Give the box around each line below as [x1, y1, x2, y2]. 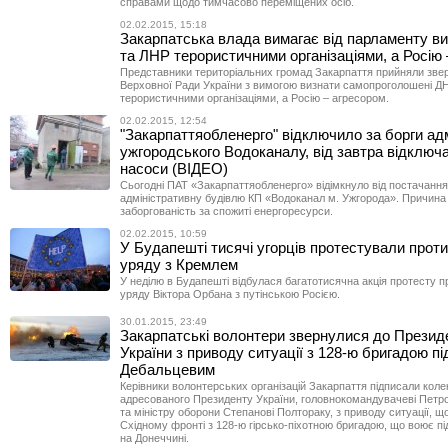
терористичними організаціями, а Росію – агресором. [120, 92, 389, 104]
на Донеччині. [120, 432, 189, 444]
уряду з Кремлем [120, 256, 238, 273]
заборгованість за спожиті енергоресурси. [120, 205, 333, 217]
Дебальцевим [120, 361, 215, 378]
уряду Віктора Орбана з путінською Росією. [120, 288, 340, 300]
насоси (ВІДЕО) [120, 160, 228, 177]
